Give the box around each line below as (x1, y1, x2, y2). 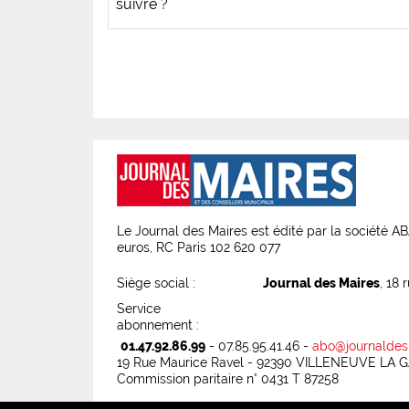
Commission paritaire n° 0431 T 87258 (117, 371, 339, 386)
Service (117, 300, 161, 316)
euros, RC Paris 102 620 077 (117, 239, 280, 255)
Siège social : (117, 275, 195, 290)
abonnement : (117, 317, 199, 332)
